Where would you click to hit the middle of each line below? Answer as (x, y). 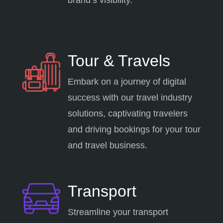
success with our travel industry (130, 97)
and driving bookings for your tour (134, 129)
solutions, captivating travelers (127, 113)
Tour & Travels (119, 60)
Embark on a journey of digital (127, 81)
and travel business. (107, 145)
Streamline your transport (118, 212)
